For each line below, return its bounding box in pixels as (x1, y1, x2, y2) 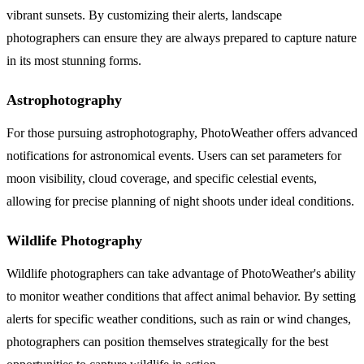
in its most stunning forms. (6, 53, 141, 67)
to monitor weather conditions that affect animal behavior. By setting (6, 288, 356, 303)
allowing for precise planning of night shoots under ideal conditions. (6, 193, 354, 208)
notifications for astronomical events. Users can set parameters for (6, 148, 341, 162)
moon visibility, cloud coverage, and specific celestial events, (6, 171, 317, 185)
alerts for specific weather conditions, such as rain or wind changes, (6, 311, 351, 326)
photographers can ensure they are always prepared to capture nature (6, 30, 357, 45)
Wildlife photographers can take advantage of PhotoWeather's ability (6, 266, 356, 280)
